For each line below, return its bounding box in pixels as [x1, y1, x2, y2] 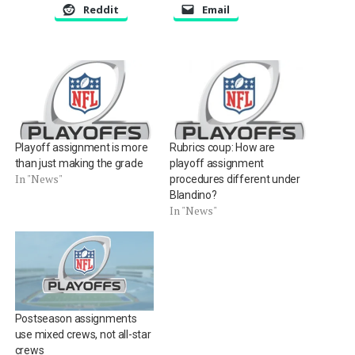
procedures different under [169, 172, 300, 185]
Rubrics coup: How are [169, 140, 276, 154]
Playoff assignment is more [14, 140, 148, 154]
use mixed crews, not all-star [14, 328, 151, 342]
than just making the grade [14, 156, 143, 170]
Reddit [82, 2, 119, 17]
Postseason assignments [14, 312, 137, 326]
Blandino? [169, 188, 217, 201]
